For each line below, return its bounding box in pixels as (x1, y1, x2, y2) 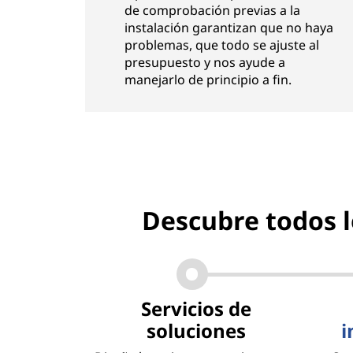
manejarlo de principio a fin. (124, 71, 292, 88)
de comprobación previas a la (124, 2, 300, 19)
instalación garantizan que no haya (124, 19, 333, 36)
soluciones (146, 318, 246, 344)
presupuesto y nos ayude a (124, 54, 285, 71)
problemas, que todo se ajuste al (124, 36, 319, 54)
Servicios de (140, 295, 251, 321)
